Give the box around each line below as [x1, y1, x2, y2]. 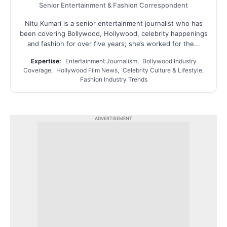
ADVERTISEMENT [95, 115, 132, 121]
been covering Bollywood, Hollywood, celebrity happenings [19, 29, 208, 37]
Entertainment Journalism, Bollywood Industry [63, 57, 197, 65]
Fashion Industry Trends [80, 75, 147, 83]
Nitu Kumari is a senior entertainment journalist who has [24, 19, 203, 27]
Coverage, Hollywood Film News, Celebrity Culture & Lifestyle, [23, 66, 204, 74]
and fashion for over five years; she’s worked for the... [27, 39, 200, 48]
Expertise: [30, 57, 61, 65]
